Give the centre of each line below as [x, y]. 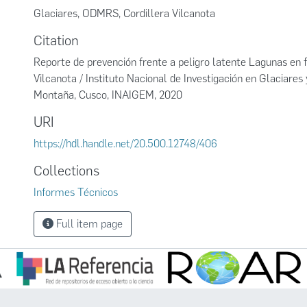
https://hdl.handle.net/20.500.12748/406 [125, 144]
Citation [56, 40]
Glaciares [56, 13]
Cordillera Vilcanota [169, 13]
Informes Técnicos [76, 192]
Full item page [88, 224]
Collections [66, 171]
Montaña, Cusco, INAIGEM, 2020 [108, 95]
